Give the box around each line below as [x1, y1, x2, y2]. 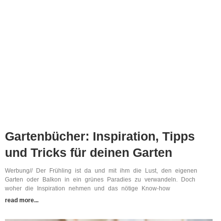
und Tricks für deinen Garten [5, 146, 172, 160]
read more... [5, 197, 38, 204]
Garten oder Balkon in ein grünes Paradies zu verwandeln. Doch [5, 176, 195, 184]
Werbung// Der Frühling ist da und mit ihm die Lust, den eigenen [5, 167, 197, 175]
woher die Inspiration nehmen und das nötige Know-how [5, 185, 170, 192]
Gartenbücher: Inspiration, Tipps [5, 129, 195, 144]
